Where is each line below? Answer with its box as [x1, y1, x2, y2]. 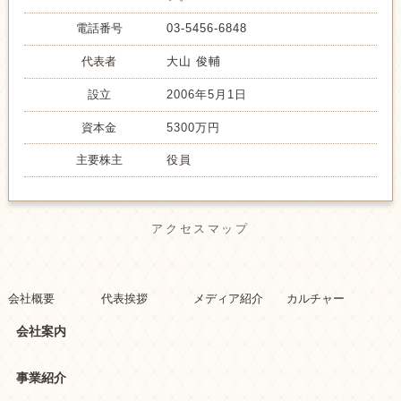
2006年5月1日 [166, 87, 248, 101]
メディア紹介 [193, 291, 264, 305]
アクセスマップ [151, 222, 250, 236]
